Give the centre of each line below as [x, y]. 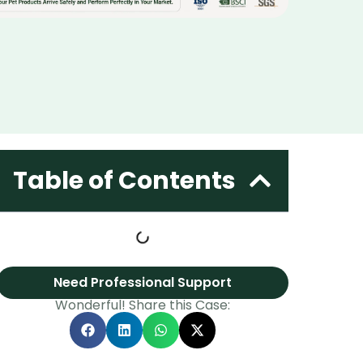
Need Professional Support [142, 282]
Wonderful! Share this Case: [142, 305]
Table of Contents [124, 181]
